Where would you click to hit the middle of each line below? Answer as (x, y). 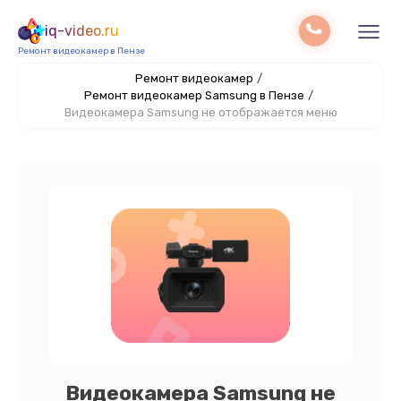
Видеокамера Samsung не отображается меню (200, 112)
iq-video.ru (82, 31)
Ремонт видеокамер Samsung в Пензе (194, 95)
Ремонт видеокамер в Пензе (81, 51)
